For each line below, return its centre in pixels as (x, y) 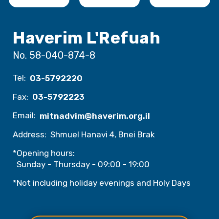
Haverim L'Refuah (87, 38)
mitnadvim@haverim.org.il (95, 116)
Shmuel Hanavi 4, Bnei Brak (102, 135)
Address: (30, 134)
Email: (24, 116)
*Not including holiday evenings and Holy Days (102, 183)
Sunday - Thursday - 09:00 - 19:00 (83, 164)
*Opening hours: (44, 153)
